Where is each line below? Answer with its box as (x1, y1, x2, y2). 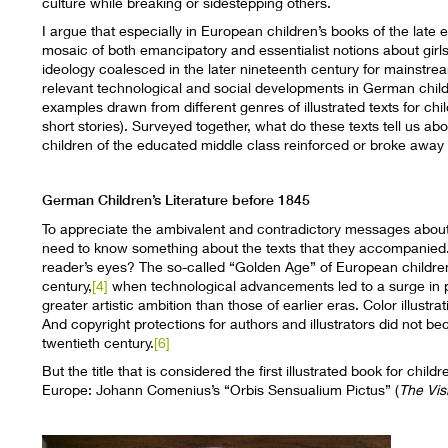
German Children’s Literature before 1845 (42, 191, 311, 210)
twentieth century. (42, 333, 155, 351)
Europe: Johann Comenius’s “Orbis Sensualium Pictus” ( (42, 380, 400, 398)
